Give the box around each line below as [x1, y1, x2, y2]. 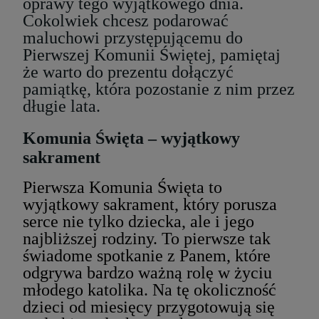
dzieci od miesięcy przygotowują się [23, 297, 275, 316]
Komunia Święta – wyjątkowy [23, 128, 240, 147]
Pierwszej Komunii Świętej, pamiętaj [23, 45, 281, 64]
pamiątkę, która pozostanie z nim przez [23, 79, 295, 98]
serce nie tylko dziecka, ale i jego [23, 211, 254, 231]
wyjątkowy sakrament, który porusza [23, 194, 277, 214]
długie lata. [23, 96, 105, 115]
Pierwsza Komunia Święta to [23, 177, 222, 197]
